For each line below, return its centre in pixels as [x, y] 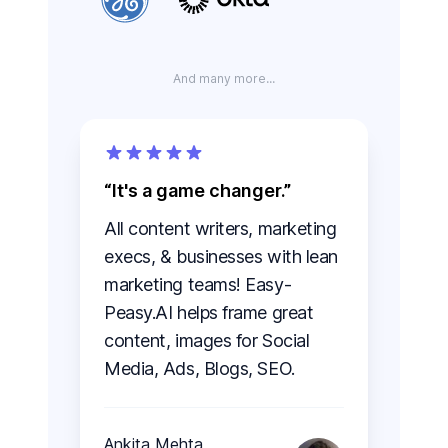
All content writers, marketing [220, 229]
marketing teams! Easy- [198, 285]
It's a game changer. [198, 191]
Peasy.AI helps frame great [209, 313]
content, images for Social [207, 341]
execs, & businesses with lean [221, 257]
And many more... [224, 79]
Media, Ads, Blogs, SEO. [199, 369]
